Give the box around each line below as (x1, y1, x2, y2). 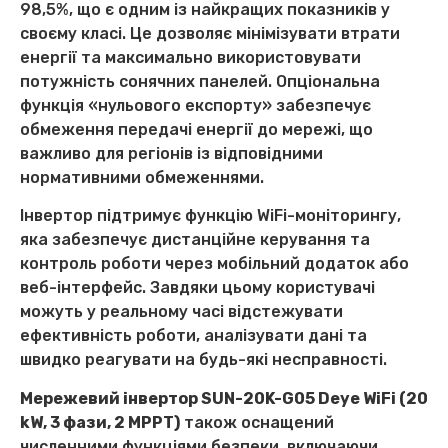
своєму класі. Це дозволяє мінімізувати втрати (20, 23, 400, 43)
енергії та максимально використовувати (20, 47, 361, 67)
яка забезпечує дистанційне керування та (20, 230, 370, 250)
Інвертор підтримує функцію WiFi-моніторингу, (20, 206, 401, 226)
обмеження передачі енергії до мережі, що (20, 119, 373, 139)
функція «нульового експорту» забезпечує (20, 95, 371, 115)
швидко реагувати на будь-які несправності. (20, 350, 387, 370)
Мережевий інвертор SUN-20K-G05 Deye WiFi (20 (20, 388, 428, 408)
